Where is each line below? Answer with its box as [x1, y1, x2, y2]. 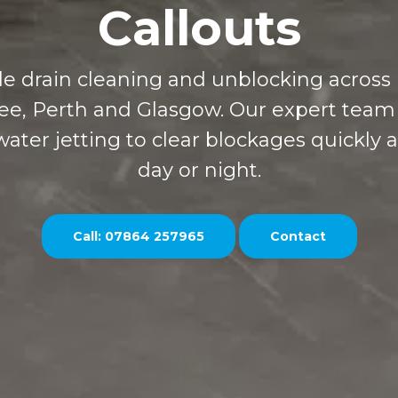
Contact [269, 227, 326, 244]
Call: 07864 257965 [72, 227, 204, 244]
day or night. [137, 158, 261, 183]
